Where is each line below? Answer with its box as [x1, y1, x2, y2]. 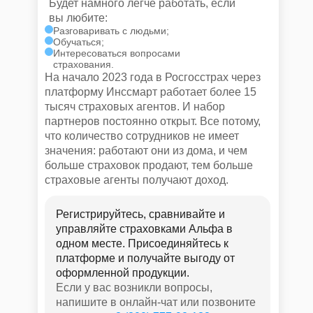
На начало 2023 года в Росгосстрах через [44, 71, 261, 83]
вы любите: [49, 12, 108, 24]
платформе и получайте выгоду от [55, 252, 235, 264]
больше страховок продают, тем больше [44, 159, 253, 171]
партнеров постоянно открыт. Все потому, [44, 115, 261, 127]
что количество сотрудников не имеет [44, 130, 239, 142]
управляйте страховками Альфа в [55, 223, 233, 235]
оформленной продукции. [55, 267, 189, 279]
